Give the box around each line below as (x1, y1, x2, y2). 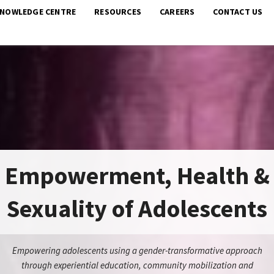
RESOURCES (94, 6, 142, 17)
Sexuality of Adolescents (7, 193, 267, 224)
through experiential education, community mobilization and (21, 259, 253, 271)
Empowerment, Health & (4, 160, 270, 191)
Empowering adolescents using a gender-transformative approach (12, 245, 262, 256)
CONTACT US (213, 6, 263, 17)
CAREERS (160, 6, 195, 17)
